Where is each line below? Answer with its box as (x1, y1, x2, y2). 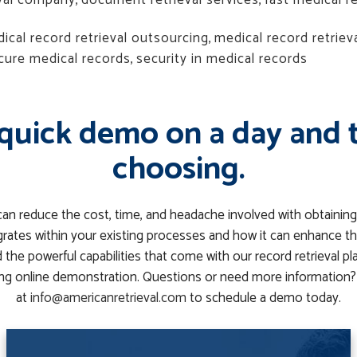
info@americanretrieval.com (30, 287, 186, 309)
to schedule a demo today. (186, 287, 341, 309)
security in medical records (136, 48, 308, 70)
